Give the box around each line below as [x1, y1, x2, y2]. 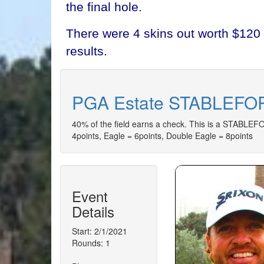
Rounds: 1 [72, 237, 110, 249]
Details [72, 201, 114, 222]
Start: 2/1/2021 [72, 225, 127, 237]
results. [66, 44, 107, 58]
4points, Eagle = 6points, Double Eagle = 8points [72, 130, 253, 141]
